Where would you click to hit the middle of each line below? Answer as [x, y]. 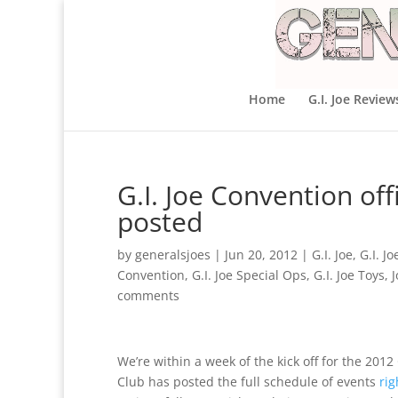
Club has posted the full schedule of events [248, 382]
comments [148, 295]
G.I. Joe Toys [349, 275]
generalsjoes [173, 255]
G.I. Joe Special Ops [249, 275]
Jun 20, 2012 [261, 255]
